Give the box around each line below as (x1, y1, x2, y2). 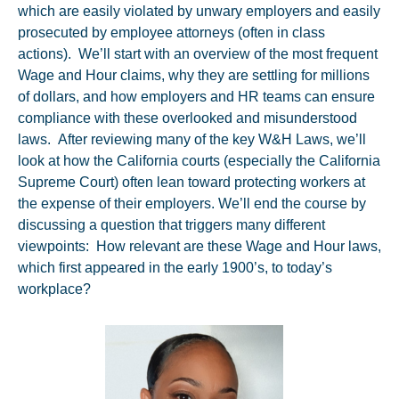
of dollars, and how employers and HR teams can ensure (18, 89, 375, 104)
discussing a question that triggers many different (18, 217, 325, 232)
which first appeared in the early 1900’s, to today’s (18, 260, 332, 275)
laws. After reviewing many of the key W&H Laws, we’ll (18, 132, 366, 147)
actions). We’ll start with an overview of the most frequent (18, 46, 378, 61)
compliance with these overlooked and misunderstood (18, 110, 357, 126)
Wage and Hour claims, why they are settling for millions (18, 68, 370, 83)
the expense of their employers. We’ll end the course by (18, 196, 366, 211)
